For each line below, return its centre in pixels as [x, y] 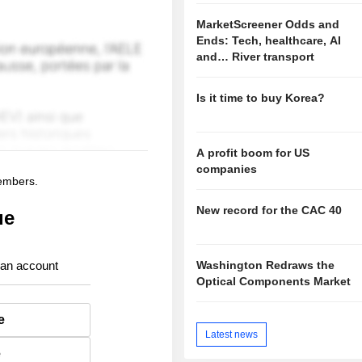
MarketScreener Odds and [268, 25]
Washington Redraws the [266, 265]
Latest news [232, 334]
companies [227, 169]
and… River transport [256, 57]
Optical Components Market [274, 281]
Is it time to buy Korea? [261, 98]
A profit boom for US [253, 153]
